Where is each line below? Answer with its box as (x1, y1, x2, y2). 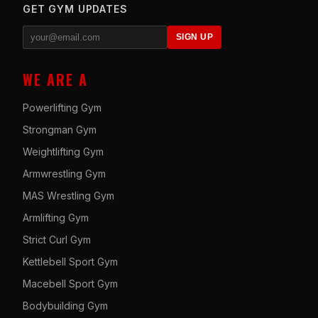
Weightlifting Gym (23, 145, 104, 158)
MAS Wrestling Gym (23, 189, 114, 202)
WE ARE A (23, 68, 88, 90)
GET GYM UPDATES (23, 2, 128, 15)
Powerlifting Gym (23, 101, 102, 114)
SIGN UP (175, 32, 213, 43)
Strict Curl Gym (23, 233, 91, 246)
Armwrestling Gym (23, 167, 106, 180)
